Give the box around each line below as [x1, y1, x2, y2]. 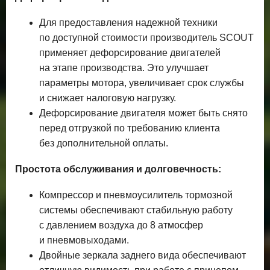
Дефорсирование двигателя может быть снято [39, 108, 248, 119]
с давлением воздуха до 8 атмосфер [39, 220, 203, 231]
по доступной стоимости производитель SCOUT [39, 33, 254, 43]
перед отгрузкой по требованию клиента [39, 123, 220, 134]
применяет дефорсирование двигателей [39, 48, 221, 58]
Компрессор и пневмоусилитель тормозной [39, 190, 233, 201]
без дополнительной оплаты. [39, 138, 168, 149]
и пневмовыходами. [39, 235, 129, 246]
